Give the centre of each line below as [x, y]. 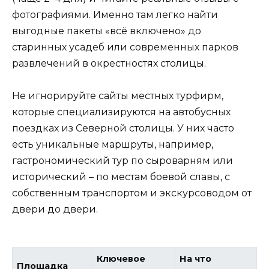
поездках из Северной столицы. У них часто [123, 128]
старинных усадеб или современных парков [125, 47]
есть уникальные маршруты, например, [113, 144]
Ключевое [121, 258]
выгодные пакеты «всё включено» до [107, 31]
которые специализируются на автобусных [121, 112]
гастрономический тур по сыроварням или [122, 160]
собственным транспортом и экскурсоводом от [132, 193]
